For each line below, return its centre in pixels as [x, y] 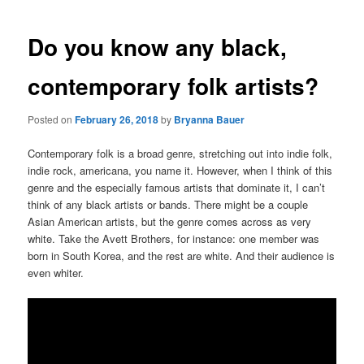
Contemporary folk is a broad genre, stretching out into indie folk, [180, 153]
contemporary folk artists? [173, 86]
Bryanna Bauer [210, 120]
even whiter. [56, 272]
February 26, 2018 [117, 120]
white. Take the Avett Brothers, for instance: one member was [174, 238]
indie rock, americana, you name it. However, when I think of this [180, 170]
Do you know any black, [158, 47]
